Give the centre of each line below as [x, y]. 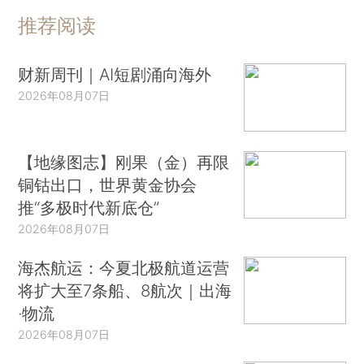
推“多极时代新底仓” [89, 207]
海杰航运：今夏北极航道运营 [124, 267]
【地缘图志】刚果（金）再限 [124, 162]
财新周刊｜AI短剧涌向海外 [115, 75]
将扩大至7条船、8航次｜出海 [125, 290]
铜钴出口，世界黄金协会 [108, 184]
